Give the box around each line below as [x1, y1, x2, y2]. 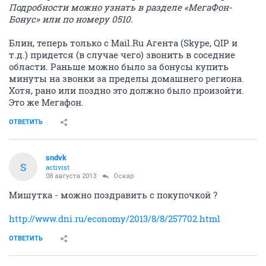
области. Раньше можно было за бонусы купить [9, 61, 229, 72]
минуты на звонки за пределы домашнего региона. [9, 72, 244, 84]
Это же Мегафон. [9, 96, 84, 108]
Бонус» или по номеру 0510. [9, 13, 133, 25]
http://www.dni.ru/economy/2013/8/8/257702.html [9, 213, 220, 224]
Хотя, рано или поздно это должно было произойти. [9, 84, 244, 96]
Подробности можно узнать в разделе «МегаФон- [9, 1, 232, 13]
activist [46, 163, 69, 172]
